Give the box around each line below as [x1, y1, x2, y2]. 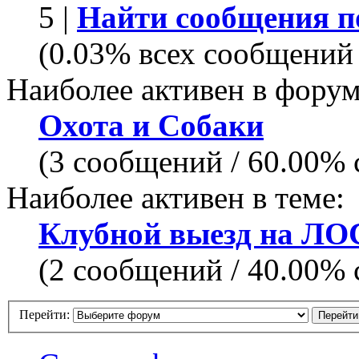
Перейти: [19, 307, 70, 321]
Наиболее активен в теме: [6, 180, 345, 216]
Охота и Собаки [38, 108, 264, 143]
